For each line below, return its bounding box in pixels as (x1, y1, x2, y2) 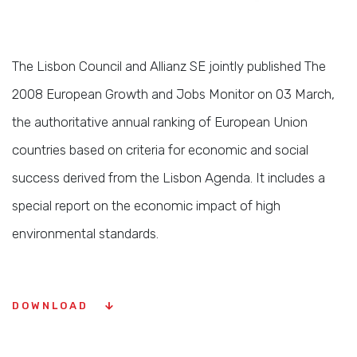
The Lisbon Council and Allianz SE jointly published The (12, 58, 326, 74)
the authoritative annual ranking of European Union (12, 114, 308, 130)
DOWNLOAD (12, 300, 93, 312)
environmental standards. (12, 226, 159, 241)
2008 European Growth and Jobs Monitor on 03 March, (12, 86, 335, 102)
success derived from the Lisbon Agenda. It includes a (12, 170, 325, 186)
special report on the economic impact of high (12, 198, 280, 214)
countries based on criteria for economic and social (12, 142, 308, 158)
